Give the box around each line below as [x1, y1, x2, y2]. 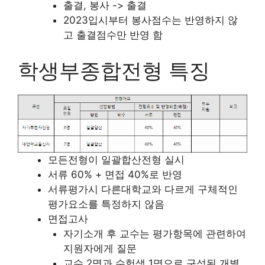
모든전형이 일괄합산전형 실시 [48, 153, 185, 166]
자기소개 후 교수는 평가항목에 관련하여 [63, 227, 246, 240]
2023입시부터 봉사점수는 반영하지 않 [63, 14, 238, 27]
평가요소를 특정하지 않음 [48, 198, 164, 210]
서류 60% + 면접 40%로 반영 [48, 168, 182, 180]
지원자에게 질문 [63, 242, 137, 254]
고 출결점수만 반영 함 [63, 29, 163, 41]
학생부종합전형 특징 [18, 57, 210, 83]
